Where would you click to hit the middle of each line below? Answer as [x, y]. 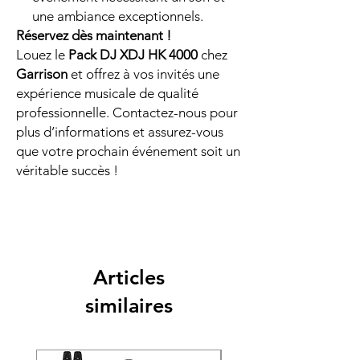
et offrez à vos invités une [143, 74]
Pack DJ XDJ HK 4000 [133, 55]
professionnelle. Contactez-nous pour [127, 112]
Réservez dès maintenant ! [94, 35]
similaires [129, 305]
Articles [129, 277]
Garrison [42, 74]
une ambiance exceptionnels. [118, 16]
